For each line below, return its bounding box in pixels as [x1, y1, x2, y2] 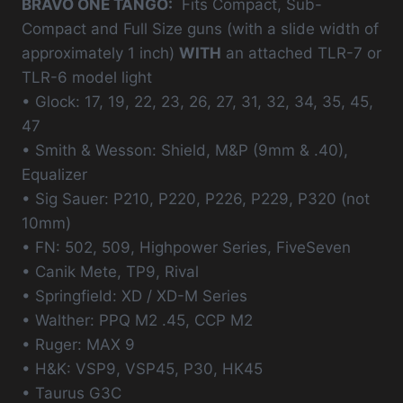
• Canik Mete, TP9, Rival [22, 262, 199, 281]
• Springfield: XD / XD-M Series [22, 286, 247, 305]
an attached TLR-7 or [221, 43, 381, 62]
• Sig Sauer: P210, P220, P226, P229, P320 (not [22, 189, 370, 208]
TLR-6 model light [22, 67, 152, 86]
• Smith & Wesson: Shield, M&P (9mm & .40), [22, 140, 348, 159]
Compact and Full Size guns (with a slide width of [22, 19, 379, 38]
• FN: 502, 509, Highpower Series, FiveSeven [22, 237, 351, 256]
